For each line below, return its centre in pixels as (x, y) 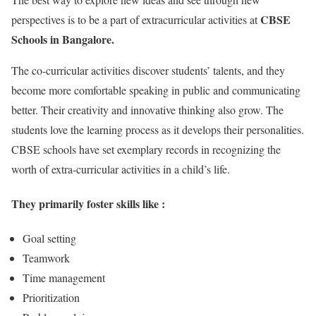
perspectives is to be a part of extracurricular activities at (136, 19)
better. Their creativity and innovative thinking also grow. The (147, 109)
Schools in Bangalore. (63, 39)
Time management (64, 278)
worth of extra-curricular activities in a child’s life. (121, 169)
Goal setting (49, 238)
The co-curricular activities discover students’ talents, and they (148, 70)
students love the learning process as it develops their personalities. (158, 129)
